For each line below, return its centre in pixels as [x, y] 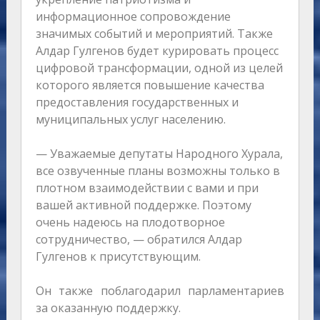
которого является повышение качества [150, 85]
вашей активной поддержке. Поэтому [143, 205]
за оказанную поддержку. [108, 307]
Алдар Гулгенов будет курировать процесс [157, 50]
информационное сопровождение [133, 16]
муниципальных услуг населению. [130, 119]
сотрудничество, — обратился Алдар [139, 239]
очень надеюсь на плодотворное [130, 222]
